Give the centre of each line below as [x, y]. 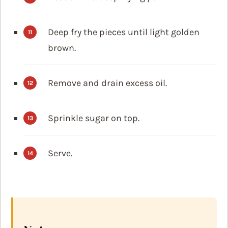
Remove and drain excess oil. [107, 83]
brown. [62, 48]
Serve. [60, 153]
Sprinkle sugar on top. [94, 118]
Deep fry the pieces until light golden [124, 32]
